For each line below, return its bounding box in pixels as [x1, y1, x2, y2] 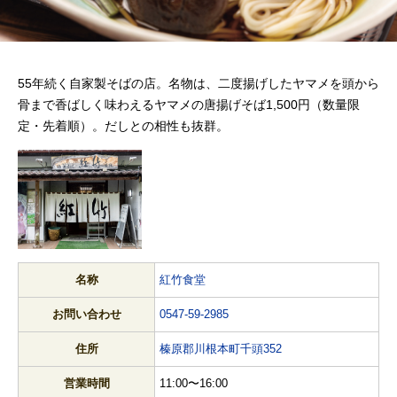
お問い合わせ [51, 307, 121, 321]
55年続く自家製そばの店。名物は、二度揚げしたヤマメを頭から [18, 75, 379, 90]
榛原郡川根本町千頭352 [160, 341, 282, 355]
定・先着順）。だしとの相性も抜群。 [18, 118, 229, 133]
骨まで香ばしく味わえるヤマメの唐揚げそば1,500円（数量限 [18, 97, 360, 112]
